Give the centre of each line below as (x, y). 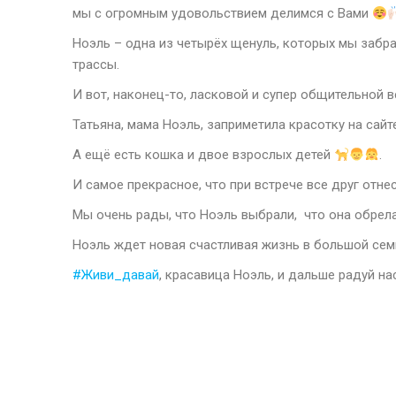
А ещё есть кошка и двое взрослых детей (203, 155)
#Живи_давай (116, 275)
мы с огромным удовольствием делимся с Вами (222, 13)
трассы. (96, 65)
